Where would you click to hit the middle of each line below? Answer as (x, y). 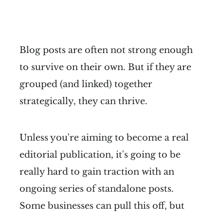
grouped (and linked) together (86, 84)
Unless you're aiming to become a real (104, 137)
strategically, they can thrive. (83, 101)
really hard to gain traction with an (97, 172)
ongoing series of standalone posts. (97, 189)
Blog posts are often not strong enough (106, 50)
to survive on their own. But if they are (105, 67)
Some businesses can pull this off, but (102, 206)
